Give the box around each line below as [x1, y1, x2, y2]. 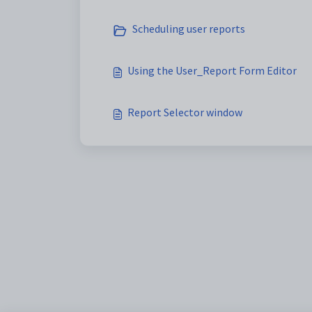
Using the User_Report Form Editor [127, 63, 297, 77]
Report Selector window [127, 105, 242, 119]
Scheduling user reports [132, 22, 245, 36]
